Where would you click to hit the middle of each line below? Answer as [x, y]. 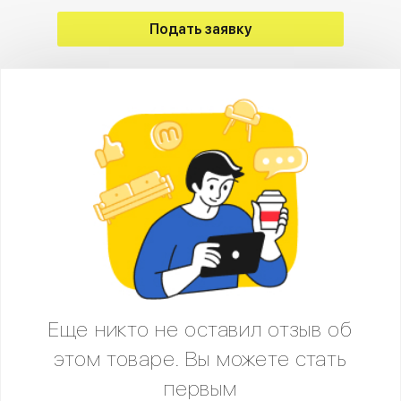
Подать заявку [200, 29]
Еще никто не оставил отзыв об [200, 328]
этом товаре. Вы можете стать [200, 358]
